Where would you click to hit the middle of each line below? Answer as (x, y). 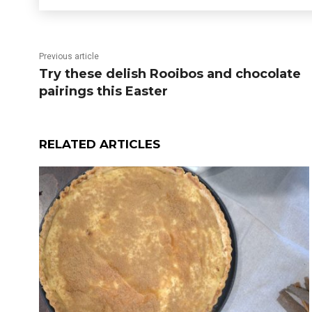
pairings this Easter (103, 91)
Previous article (69, 56)
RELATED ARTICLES (100, 144)
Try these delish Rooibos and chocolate (170, 74)
